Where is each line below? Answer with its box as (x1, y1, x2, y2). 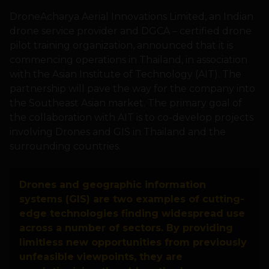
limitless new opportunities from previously (19, 237, 247, 249)
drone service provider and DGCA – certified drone (10, 25, 252, 37)
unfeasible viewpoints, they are (19, 251, 183, 263)
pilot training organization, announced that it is (10, 40, 233, 52)
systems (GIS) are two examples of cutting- (19, 193, 244, 205)
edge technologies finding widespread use (19, 208, 245, 220)
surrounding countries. (10, 141, 121, 153)
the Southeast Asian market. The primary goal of (10, 97, 242, 109)
